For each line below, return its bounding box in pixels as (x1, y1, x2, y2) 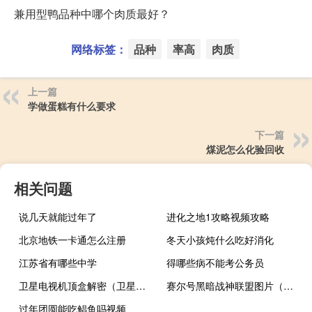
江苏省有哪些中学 (19, 255, 97, 270)
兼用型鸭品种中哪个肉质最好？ (14, 5, 170, 22)
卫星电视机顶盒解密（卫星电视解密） (136, 278, 146, 292)
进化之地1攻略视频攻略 (166, 209, 270, 224)
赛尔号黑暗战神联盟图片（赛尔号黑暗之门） (283, 278, 294, 292)
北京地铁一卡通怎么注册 (19, 232, 126, 247)
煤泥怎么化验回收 (206, 141, 284, 156)
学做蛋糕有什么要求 (28, 98, 116, 113)
